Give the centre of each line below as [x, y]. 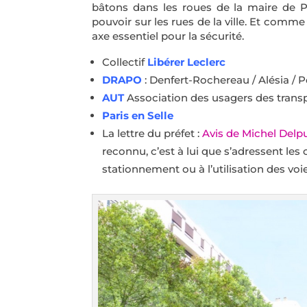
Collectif [125, 62]
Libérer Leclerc [187, 62]
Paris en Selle [138, 115]
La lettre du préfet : [152, 133]
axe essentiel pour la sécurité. [168, 36]
